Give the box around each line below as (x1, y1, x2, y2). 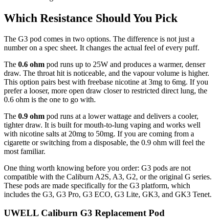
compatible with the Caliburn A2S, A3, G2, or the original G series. (4, 172, 212, 181)
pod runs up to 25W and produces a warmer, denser (44, 60, 205, 68)
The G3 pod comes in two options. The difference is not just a (4, 34, 195, 43)
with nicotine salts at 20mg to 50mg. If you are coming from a (4, 129, 194, 138)
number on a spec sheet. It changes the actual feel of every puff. (4, 43, 199, 52)
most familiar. (4, 147, 45, 155)
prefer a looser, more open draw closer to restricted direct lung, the (4, 86, 207, 95)
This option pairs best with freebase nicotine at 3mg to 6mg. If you (4, 77, 208, 86)
